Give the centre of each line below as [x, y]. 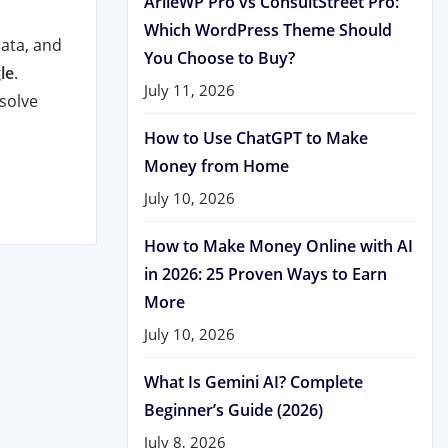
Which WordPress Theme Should [268, 29]
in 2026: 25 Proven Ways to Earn [265, 273]
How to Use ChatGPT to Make [256, 137]
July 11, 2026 [189, 89]
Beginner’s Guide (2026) [233, 409]
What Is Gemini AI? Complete [253, 381]
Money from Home [216, 165]
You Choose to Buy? [219, 57]
